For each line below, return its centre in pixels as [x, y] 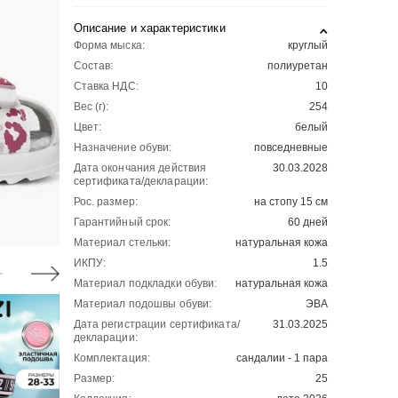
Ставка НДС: [106, 86]
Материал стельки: [122, 243]
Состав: [93, 66]
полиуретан [298, 66]
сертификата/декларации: [141, 181]
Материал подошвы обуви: [143, 304]
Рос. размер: [105, 202]
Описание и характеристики [149, 28]
